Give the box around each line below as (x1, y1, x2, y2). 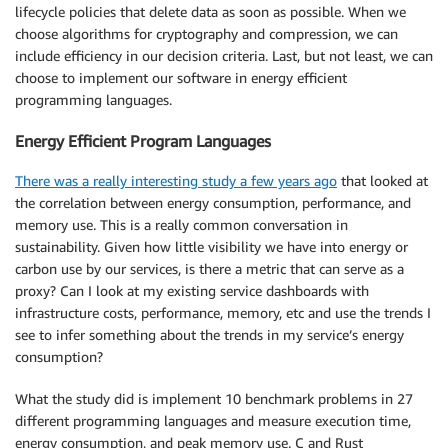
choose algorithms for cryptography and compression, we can (15, 25, 398, 43)
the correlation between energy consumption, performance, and (15, 194, 411, 211)
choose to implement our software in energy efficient (15, 69, 347, 87)
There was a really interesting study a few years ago (15, 172, 337, 189)
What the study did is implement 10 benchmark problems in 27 (15, 390, 413, 407)
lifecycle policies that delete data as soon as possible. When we (15, 3, 406, 21)
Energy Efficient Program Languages (15, 130, 271, 151)
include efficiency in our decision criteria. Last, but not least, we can (15, 47, 433, 65)
